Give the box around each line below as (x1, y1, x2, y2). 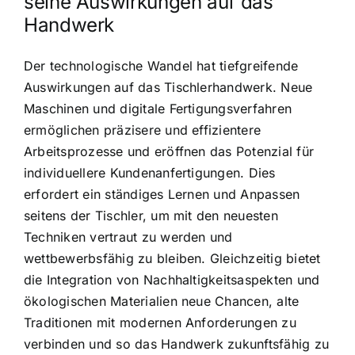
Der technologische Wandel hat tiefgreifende (24, 57, 299, 74)
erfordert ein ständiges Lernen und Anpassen (24, 185, 300, 202)
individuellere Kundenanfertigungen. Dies (24, 164, 276, 181)
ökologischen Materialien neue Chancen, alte (24, 292, 300, 309)
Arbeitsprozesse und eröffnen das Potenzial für (24, 143, 315, 159)
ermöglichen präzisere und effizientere (24, 121, 261, 138)
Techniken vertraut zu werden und (24, 228, 233, 245)
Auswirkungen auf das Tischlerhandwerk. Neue (24, 78, 313, 95)
